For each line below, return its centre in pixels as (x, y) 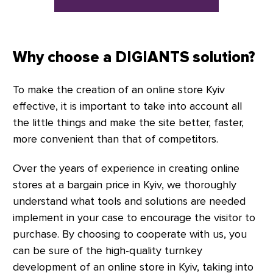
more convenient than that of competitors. (115, 139)
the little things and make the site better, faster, (128, 122)
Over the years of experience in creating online (126, 168)
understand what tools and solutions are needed (129, 201)
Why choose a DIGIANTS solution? (134, 57)
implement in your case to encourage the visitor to (134, 217)
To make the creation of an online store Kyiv (119, 89)
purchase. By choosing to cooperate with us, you (130, 234)
